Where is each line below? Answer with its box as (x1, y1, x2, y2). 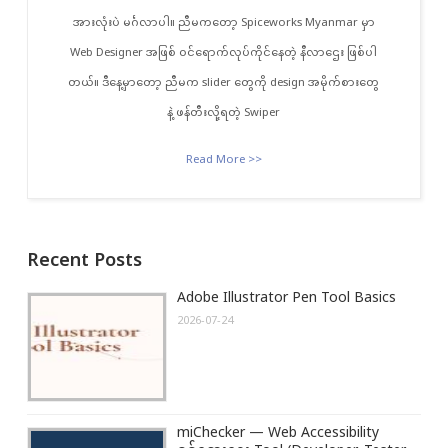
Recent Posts (26, 242, 142, 282)
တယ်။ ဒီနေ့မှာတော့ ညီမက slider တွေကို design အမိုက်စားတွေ (68, 70, 380, 96)
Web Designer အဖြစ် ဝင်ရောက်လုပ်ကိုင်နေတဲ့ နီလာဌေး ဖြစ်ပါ (70, 40, 378, 66)
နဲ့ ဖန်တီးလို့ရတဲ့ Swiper (167, 100, 281, 126)
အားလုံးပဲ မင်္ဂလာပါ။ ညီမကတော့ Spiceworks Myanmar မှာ (72, 10, 375, 36)
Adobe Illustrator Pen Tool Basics (176, 283, 396, 315)
